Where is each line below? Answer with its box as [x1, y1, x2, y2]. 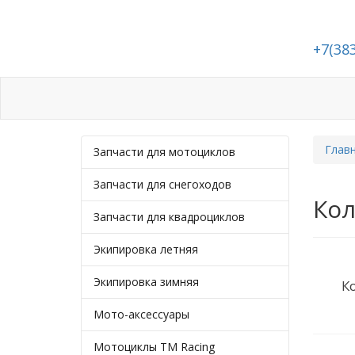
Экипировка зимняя [94, 274, 199, 289]
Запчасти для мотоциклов [94, 144, 235, 159]
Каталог [128, 91, 172, 106]
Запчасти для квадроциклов [94, 209, 245, 224]
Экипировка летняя [94, 242, 198, 257]
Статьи [196, 91, 235, 106]
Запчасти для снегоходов [94, 177, 231, 192]
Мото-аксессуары [94, 307, 189, 322]
